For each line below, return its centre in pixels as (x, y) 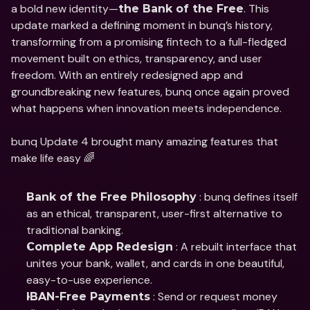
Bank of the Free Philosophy (111, 197)
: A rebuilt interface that (235, 247)
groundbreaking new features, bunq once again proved (150, 92)
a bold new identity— (65, 9)
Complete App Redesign (100, 247)
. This (256, 9)
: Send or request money (214, 297)
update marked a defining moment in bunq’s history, (142, 25)
